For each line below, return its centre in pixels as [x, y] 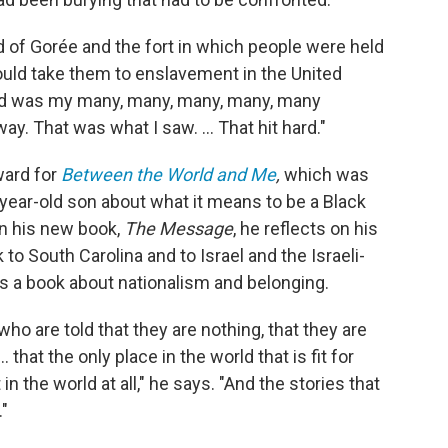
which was [326, 174]
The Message [176, 228]
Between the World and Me [168, 174]
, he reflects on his [305, 228]
